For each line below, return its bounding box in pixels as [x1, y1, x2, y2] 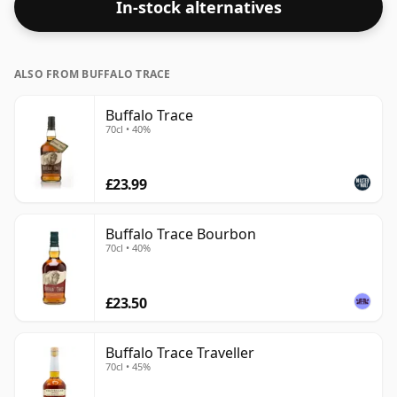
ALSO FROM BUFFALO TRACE [14, 66, 171, 82]
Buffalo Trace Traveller [105, 343, 254, 363]
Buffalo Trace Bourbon [105, 224, 256, 245]
